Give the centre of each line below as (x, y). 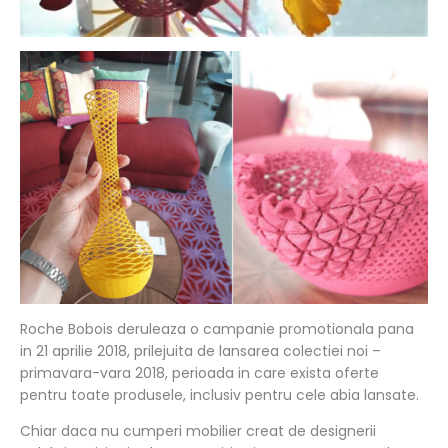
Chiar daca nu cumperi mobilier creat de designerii (198, 431)
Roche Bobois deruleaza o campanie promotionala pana (217, 329)
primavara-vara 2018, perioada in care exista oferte (199, 373)
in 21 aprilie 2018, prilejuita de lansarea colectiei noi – (200, 351)
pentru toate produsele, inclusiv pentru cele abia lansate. (219, 395)
